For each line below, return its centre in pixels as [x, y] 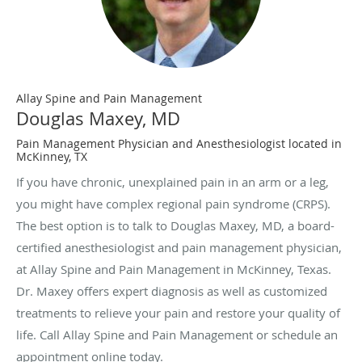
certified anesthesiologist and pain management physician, [179, 248]
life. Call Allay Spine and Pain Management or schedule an [177, 335]
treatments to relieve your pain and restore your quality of [178, 313]
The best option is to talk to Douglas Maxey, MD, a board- [175, 226]
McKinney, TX [52, 157]
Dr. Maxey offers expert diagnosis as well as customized [172, 291]
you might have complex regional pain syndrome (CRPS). [173, 204]
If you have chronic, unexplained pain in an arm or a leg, [173, 182]
